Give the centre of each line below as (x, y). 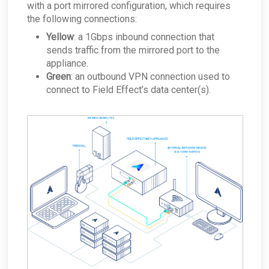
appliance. (67, 64)
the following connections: (82, 19)
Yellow (60, 37)
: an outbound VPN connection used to (150, 77)
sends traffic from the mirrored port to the (133, 50)
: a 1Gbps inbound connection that (144, 37)
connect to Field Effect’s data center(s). (128, 90)
